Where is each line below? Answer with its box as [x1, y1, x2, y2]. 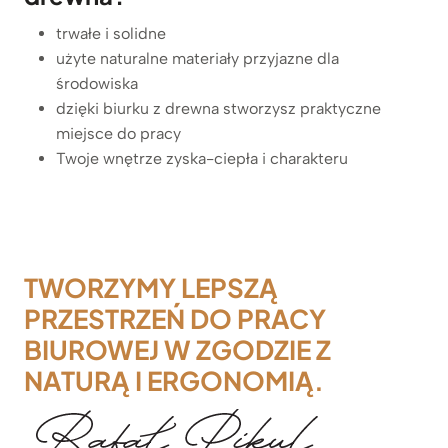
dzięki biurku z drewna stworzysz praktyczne [56, 98, 381, 118]
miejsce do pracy [56, 123, 181, 143]
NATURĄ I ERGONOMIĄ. [24, 363, 324, 397]
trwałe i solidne [56, 23, 166, 43]
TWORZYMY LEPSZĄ [24, 270, 278, 304]
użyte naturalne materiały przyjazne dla [56, 48, 339, 68]
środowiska [56, 73, 138, 93]
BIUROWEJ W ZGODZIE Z [24, 332, 331, 366]
